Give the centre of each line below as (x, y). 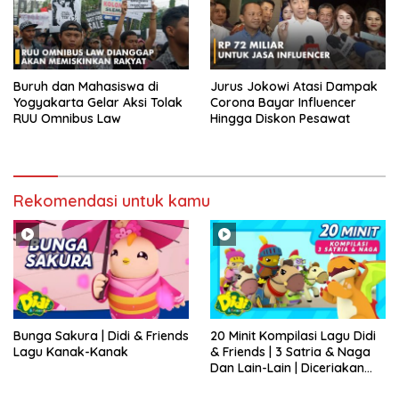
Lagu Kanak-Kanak (71, 352)
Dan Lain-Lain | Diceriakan (287, 368)
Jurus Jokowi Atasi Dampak (294, 87)
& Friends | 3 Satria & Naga (290, 352)
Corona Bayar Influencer (283, 103)
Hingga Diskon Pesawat (280, 119)
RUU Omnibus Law (67, 119)
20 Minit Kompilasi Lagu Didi (293, 336)
